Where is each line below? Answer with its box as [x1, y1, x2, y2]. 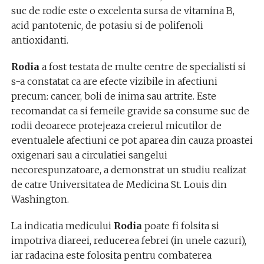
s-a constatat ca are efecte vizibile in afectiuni [11, 75, 217, 87]
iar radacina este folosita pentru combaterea [11, 249, 212, 261]
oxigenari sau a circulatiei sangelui [11, 149, 167, 161]
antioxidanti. [11, 34, 68, 46]
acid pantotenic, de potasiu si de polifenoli [11, 19, 203, 31]
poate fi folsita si [141, 220, 219, 232]
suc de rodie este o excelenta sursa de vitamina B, [11, 5, 235, 16]
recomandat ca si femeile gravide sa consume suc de [11, 105, 249, 117]
